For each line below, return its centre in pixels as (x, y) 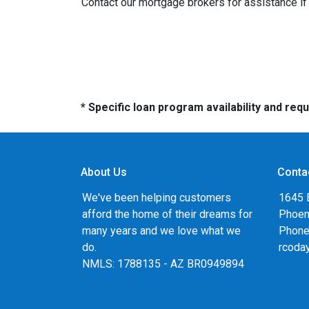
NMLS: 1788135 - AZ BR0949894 (163, 264)
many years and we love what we (161, 231)
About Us (104, 172)
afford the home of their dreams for (167, 214)
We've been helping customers (157, 198)
